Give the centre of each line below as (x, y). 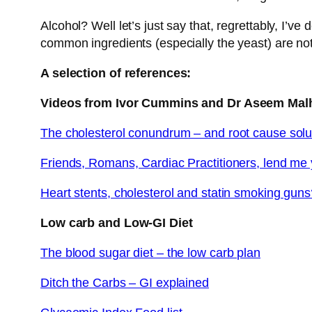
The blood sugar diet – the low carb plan (150, 253)
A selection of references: (116, 73)
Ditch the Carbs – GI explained (125, 283)
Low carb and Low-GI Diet (117, 223)
